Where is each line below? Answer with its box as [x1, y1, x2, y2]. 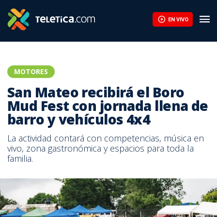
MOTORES [14, 67, 48, 76]
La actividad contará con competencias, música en [7, 132, 204, 144]
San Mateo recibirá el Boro [7, 83, 185, 101]
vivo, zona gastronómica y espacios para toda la [7, 142, 194, 154]
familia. [7, 153, 33, 164]
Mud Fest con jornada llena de [7, 96, 208, 115]
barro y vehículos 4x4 [7, 110, 150, 128]
